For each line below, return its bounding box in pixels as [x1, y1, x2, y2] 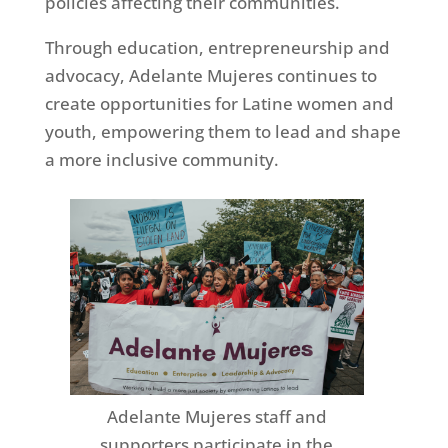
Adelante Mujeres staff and [106, 405, 327, 429]
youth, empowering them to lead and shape [44, 120, 401, 143]
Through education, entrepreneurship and [44, 36, 390, 59]
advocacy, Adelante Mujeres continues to [44, 64, 377, 87]
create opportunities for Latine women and [44, 92, 394, 115]
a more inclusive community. [44, 148, 279, 171]
